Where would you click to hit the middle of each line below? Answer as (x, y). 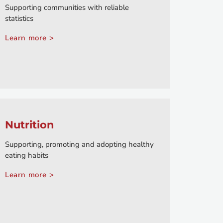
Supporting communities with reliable (67, 8)
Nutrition (30, 125)
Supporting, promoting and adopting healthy (79, 145)
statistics (19, 19)
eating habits (27, 156)
